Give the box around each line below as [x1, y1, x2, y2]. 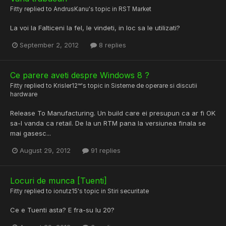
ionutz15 [53, 188, 78, 195]
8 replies [97, 40, 126, 49]
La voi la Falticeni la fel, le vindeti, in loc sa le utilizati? [10, 23, 180, 32]
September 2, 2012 [20, 40, 79, 49]
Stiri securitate [107, 188, 149, 195]
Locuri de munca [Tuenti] [10, 176, 107, 186]
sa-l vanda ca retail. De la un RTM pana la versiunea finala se [10, 119, 206, 127]
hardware [10, 90, 37, 98]
